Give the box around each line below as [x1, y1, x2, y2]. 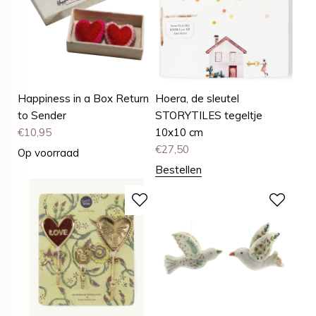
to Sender [18, 109, 66, 123]
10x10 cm [155, 126, 204, 140]
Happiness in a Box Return [18, 92, 149, 106]
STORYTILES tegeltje [155, 109, 263, 123]
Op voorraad [18, 146, 79, 160]
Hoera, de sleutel [155, 92, 240, 106]
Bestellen [155, 163, 202, 177]
